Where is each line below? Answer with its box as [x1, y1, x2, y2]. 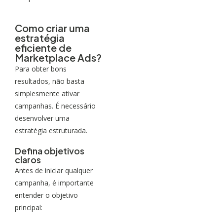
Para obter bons [15, 64, 67, 74]
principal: [15, 202, 42, 212]
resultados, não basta [15, 76, 84, 86]
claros [15, 153, 41, 165]
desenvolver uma [15, 113, 70, 123]
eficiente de [15, 41, 72, 54]
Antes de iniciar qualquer [15, 165, 93, 175]
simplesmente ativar [15, 88, 79, 98]
